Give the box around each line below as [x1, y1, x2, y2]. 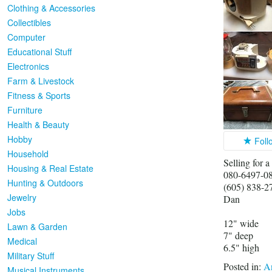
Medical [7, 235, 37, 247]
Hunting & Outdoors [7, 177, 83, 189]
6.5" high [223, 240, 259, 254]
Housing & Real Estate [7, 162, 93, 174]
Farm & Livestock [7, 75, 74, 87]
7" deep [223, 228, 253, 242]
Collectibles [7, 16, 51, 29]
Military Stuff [7, 250, 54, 262]
